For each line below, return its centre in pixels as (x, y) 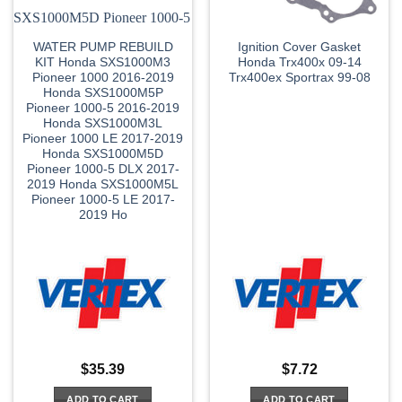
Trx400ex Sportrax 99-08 (299, 77)
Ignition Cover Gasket (299, 47)
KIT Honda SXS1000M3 (103, 62)
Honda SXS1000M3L (103, 123)
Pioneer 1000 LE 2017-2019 (103, 138)
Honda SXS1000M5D (103, 153)
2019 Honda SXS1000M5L (103, 184)
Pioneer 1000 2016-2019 (103, 77)
